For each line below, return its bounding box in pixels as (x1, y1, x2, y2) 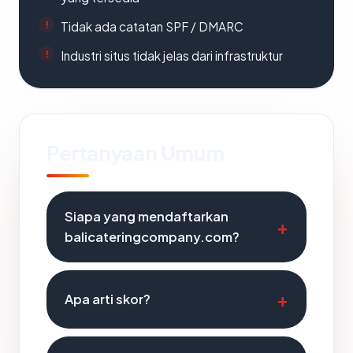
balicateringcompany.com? (65, 229, 240, 246)
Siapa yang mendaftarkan (65, 208, 229, 225)
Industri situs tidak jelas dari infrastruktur (61, 48, 283, 64)
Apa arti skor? (65, 291, 150, 308)
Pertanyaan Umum (46, 139, 225, 166)
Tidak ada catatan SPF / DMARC (61, 19, 243, 35)
